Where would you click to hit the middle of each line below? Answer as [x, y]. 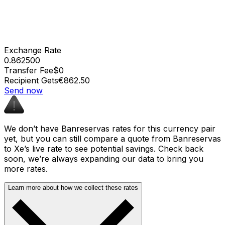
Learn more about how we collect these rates [73, 187]
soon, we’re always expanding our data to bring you [104, 158]
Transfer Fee [29, 70]
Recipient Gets [31, 80]
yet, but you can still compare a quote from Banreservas [113, 138]
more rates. [26, 168]
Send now [23, 90]
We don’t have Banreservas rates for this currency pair [110, 128]
